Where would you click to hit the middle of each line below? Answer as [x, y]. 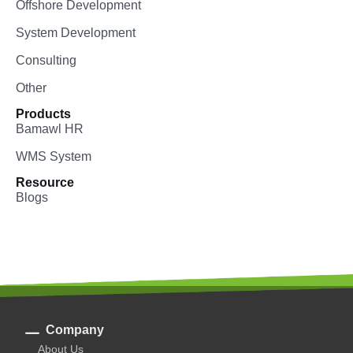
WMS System [54, 157]
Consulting [46, 61]
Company [74, 329]
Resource [45, 183]
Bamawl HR [50, 129]
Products [43, 114]
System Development [76, 33]
